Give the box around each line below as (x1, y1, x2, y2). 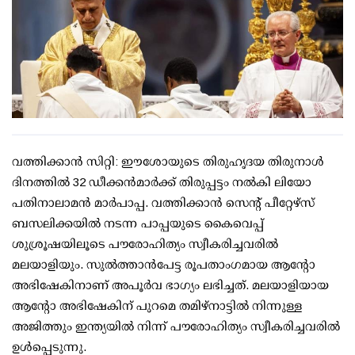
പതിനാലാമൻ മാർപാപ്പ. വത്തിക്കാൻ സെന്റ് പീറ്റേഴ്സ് (12, 196, 315, 210)
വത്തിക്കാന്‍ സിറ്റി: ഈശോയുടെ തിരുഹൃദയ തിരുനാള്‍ (12, 155, 324, 169)
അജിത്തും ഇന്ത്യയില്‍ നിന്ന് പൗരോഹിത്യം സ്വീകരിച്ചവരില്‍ (12, 319, 340, 334)
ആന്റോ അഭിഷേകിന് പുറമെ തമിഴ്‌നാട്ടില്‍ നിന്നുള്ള (12, 299, 302, 313)
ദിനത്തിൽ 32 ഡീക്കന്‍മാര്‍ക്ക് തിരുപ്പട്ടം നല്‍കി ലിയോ (12, 175, 311, 189)
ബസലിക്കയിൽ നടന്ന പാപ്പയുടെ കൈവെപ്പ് (12, 216, 264, 231)
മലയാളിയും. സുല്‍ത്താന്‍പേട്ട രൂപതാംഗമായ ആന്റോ (12, 258, 315, 272)
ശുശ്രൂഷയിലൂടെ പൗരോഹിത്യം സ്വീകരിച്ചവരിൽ (12, 237, 278, 251)
